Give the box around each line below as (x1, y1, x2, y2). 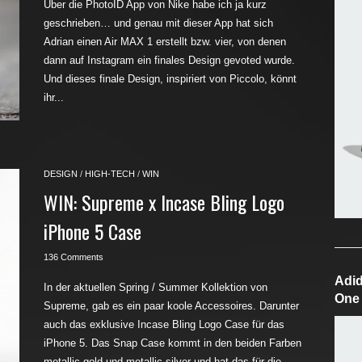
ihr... (44, 91, 64, 103)
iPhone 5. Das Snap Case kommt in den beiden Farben (44, 337, 301, 349)
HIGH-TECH (85, 169, 135, 179)
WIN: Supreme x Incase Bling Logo (44, 187, 284, 217)
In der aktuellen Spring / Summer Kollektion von (44, 281, 267, 293)
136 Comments (44, 252, 103, 262)
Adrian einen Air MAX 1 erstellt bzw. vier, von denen (44, 36, 286, 48)
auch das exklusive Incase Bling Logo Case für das (44, 318, 284, 330)
